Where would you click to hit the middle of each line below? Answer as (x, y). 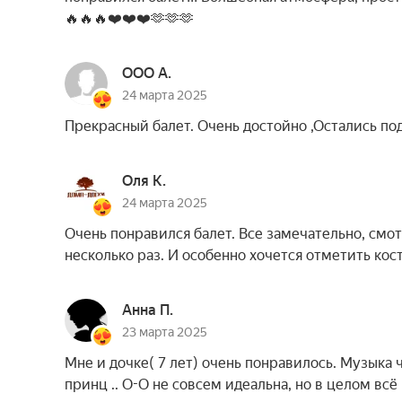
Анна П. (148, 310)
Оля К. (144, 181)
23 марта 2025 (165, 332)
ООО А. (147, 73)
